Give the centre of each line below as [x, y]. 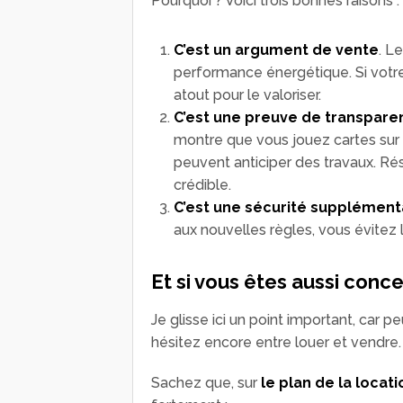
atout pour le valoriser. [247, 94]
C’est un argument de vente [276, 49]
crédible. [202, 184]
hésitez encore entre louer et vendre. [276, 342]
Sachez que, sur [206, 382]
